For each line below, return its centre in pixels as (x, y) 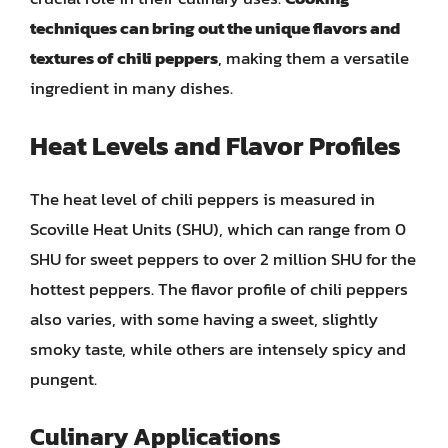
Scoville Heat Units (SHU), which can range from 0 (218, 229)
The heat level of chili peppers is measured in (202, 199)
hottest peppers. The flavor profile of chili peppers (219, 289)
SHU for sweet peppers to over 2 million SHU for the (223, 259)
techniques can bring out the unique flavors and (215, 27)
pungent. (63, 379)
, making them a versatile (313, 57)
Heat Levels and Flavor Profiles (215, 145)
